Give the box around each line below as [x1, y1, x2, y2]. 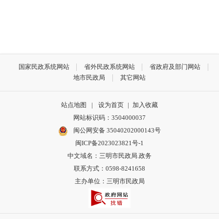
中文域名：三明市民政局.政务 [67, 152, 152, 159]
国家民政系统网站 [18, 63, 69, 71]
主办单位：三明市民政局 [74, 177, 145, 185]
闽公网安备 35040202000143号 [71, 126, 161, 134]
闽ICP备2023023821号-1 [75, 139, 144, 147]
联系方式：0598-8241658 [74, 164, 145, 172]
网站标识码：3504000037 [73, 113, 146, 121]
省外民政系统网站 [84, 63, 135, 71]
